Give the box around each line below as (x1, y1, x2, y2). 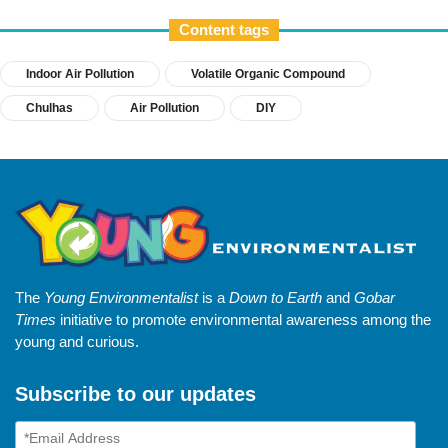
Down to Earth (229, 288, 322, 306)
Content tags (179, 21, 269, 39)
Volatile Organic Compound (191, 67, 345, 82)
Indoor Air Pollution (26, 67, 134, 82)
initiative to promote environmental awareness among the (56, 310, 431, 328)
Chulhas (26, 101, 73, 116)
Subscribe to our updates (15, 382, 256, 405)
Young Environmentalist (44, 288, 198, 306)
